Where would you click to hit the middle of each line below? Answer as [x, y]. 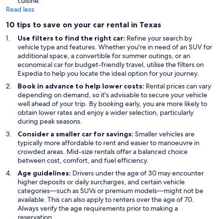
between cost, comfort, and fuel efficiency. [83, 160]
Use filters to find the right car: [72, 38]
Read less [20, 9]
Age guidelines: [45, 173]
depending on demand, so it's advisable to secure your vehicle [112, 95]
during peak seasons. [50, 121]
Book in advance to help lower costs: [82, 86]
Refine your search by [159, 38]
